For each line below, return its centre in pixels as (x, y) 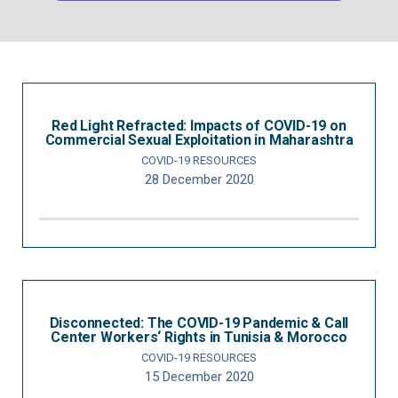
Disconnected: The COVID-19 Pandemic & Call (199, 323)
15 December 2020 (199, 377)
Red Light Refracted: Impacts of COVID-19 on (199, 126)
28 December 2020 (199, 179)
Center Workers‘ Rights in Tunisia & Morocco (199, 337)
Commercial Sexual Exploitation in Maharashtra (199, 140)
